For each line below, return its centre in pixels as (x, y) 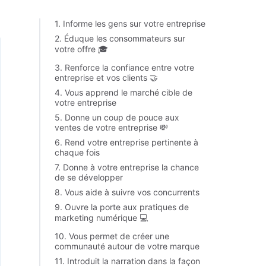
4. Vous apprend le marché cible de (123, 92)
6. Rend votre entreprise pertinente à (126, 142)
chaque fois (77, 152)
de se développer (89, 177)
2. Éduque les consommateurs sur (120, 38)
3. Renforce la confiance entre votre (124, 67)
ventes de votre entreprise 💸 (111, 127)
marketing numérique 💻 (101, 218)
